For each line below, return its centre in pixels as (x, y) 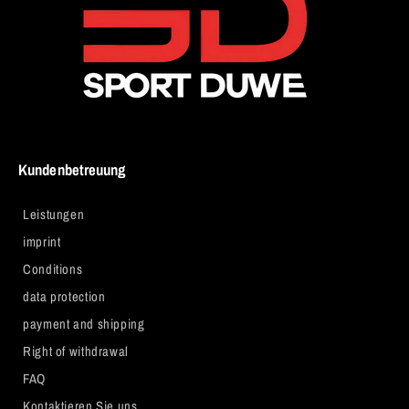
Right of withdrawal (76, 351)
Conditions (53, 269)
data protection (64, 296)
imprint (42, 241)
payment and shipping (84, 324)
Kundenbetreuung (72, 169)
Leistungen (54, 214)
